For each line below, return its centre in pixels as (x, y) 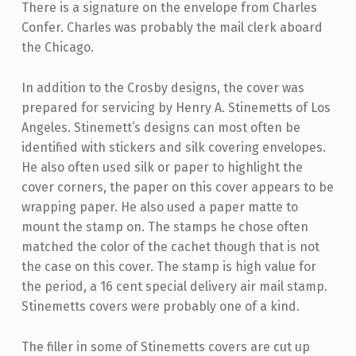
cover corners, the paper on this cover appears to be (177, 188)
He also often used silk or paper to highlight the (162, 168)
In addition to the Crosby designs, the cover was (163, 88)
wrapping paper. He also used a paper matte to (159, 207)
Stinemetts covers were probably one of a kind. (160, 307)
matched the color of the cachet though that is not (170, 247)
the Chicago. (57, 48)
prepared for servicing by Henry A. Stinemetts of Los (176, 108)
